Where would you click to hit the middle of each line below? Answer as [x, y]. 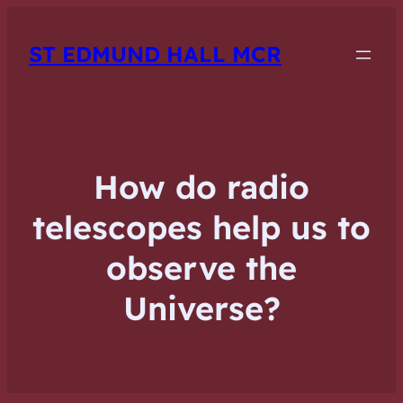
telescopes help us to [201, 228]
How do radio [201, 187]
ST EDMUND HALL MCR [155, 54]
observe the [201, 268]
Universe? [201, 309]
